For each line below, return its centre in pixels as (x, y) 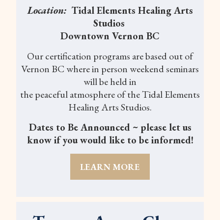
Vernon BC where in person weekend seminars (110, 69)
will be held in (110, 81)
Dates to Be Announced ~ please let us (110, 127)
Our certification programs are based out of (110, 56)
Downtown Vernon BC (110, 36)
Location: (49, 10)
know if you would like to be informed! (110, 140)
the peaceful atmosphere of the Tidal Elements (110, 94)
